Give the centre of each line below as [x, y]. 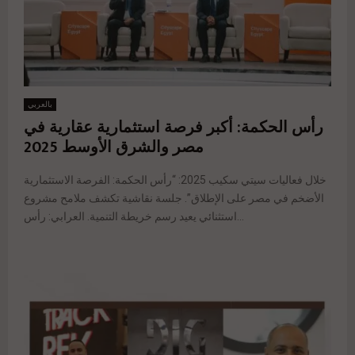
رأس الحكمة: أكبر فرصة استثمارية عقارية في [174, 127]
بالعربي [40, 104]
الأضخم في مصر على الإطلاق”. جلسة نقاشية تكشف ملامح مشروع [174, 198]
